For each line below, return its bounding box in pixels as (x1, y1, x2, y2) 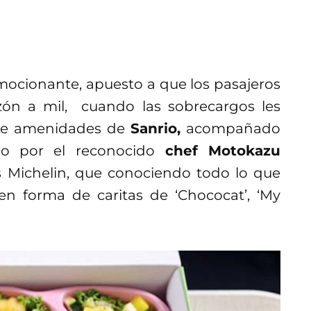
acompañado (180, 119, 280, 137)
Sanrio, (131, 119, 180, 137)
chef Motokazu (154, 142, 281, 159)
